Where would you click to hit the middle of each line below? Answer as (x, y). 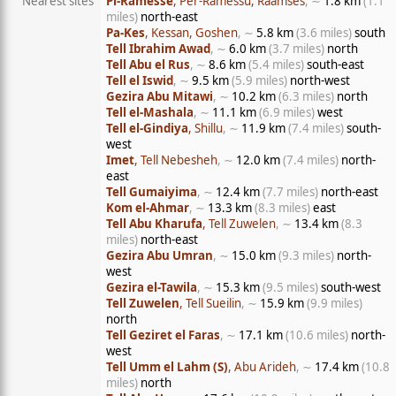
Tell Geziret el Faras (163, 335)
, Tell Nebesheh (176, 160)
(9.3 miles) (306, 255)
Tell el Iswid (140, 80)
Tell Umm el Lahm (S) (167, 367)
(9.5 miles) (290, 287)
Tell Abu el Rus (148, 65)
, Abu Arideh (262, 367)
